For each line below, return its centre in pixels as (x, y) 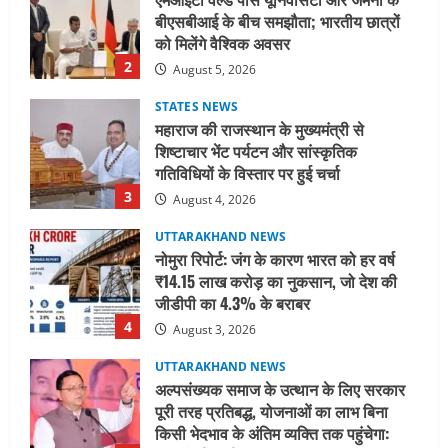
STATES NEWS (197, 18)
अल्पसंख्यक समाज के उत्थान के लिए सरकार (280, 300)
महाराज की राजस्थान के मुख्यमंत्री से (259, 40)
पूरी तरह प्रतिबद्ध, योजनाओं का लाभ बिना (271, 322)
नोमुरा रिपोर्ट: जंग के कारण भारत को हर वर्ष (275, 170)
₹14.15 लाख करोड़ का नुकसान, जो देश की (276, 192)
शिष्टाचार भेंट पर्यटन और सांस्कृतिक (256, 62)
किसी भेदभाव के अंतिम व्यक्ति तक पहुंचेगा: (272, 344)
